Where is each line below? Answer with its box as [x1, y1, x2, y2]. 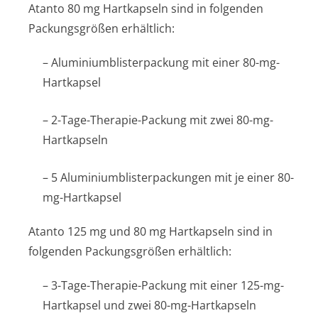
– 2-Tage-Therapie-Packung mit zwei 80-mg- [43, 112, 273, 128]
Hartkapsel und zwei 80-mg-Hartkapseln [43, 297, 256, 313]
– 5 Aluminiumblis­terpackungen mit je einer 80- [43, 170, 294, 185]
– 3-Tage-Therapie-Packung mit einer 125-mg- [43, 278, 284, 293]
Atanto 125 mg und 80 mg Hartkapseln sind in [28, 224, 273, 239]
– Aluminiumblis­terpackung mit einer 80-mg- [43, 55, 280, 70]
